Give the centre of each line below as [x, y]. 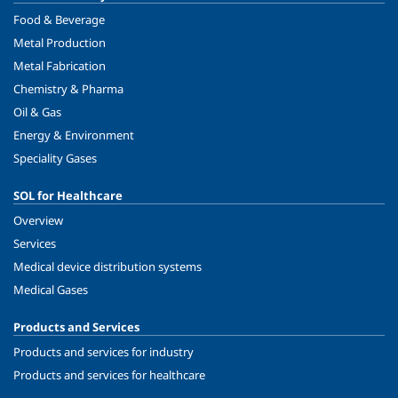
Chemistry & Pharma [68, 89]
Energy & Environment [74, 135]
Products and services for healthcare [109, 375]
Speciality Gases [55, 159]
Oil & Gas [37, 112]
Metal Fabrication [60, 66]
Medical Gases [51, 290]
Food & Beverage [59, 20]
